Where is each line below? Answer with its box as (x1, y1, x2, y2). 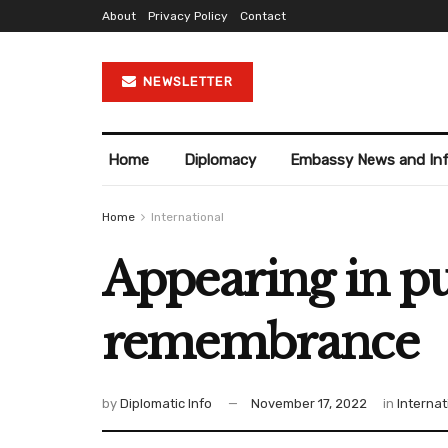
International (151, 210, 224, 224)
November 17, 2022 (251, 396, 367, 412)
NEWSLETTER (139, 74, 233, 89)
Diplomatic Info (120, 396, 212, 412)
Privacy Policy (148, 9, 228, 23)
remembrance (102, 314, 418, 371)
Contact (240, 9, 286, 23)
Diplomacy (183, 151, 256, 169)
